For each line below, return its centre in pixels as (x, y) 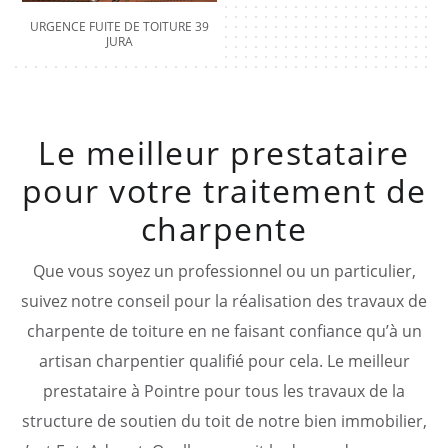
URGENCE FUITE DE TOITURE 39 (119, 26)
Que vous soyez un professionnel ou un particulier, (224, 270)
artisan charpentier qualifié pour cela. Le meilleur (224, 360)
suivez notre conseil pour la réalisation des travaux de (224, 300)
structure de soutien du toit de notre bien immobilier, (224, 420)
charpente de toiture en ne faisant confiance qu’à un (224, 330)
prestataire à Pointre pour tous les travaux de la (224, 390)
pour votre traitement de (224, 190)
